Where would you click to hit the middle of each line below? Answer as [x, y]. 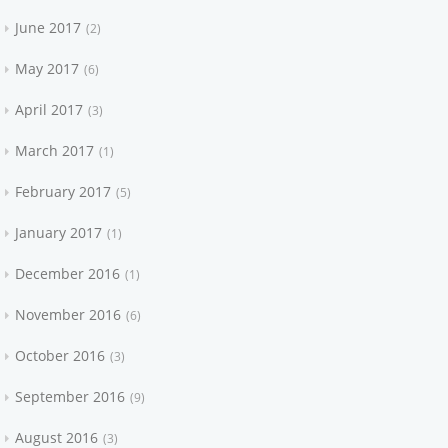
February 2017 [63, 191]
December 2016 [68, 273]
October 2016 [60, 355]
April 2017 [49, 109]
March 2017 [55, 150]
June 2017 [48, 27]
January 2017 [59, 232]
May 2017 [47, 68]
